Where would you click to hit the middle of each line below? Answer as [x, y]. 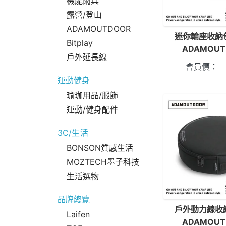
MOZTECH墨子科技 [103, 162]
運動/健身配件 [92, 109]
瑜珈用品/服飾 [92, 95]
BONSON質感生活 [100, 148]
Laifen [78, 214]
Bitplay [80, 43]
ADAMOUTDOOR [99, 29]
